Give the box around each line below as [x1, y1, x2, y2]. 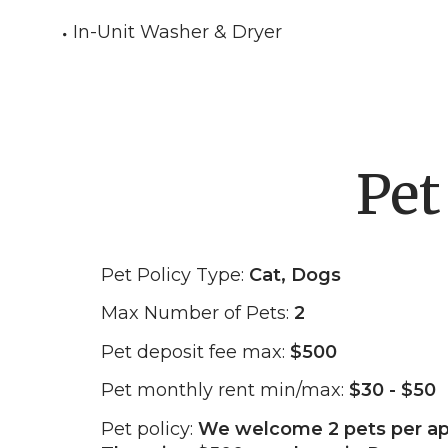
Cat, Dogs [249, 263, 341, 286]
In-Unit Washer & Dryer [73, 21, 282, 43]
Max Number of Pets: [101, 302, 294, 324]
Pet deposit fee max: [101, 340, 290, 363]
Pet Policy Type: [101, 263, 249, 286]
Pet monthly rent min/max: [101, 379, 349, 401]
